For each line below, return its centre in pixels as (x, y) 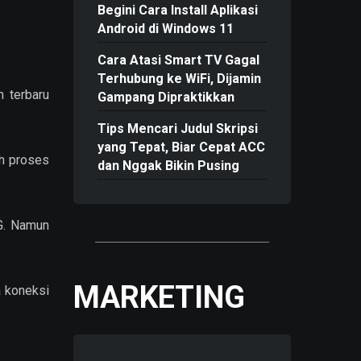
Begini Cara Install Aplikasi (178, 10)
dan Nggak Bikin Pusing (168, 166)
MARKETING (159, 297)
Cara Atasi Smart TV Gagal (178, 60)
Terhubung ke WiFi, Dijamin (179, 79)
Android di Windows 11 (166, 29)
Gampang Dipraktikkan (166, 98)
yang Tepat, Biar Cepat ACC (181, 147)
